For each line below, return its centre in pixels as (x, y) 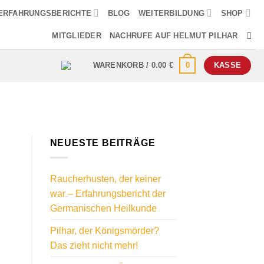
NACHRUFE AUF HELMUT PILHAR (174, 36)
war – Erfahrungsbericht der (108, 193)
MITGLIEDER (77, 36)
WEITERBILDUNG (171, 13)
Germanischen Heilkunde (103, 208)
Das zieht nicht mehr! (94, 245)
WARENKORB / (122, 65)
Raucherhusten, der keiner (105, 179)
